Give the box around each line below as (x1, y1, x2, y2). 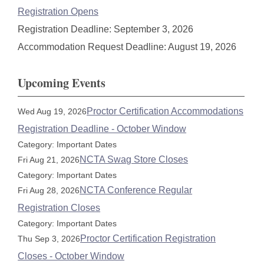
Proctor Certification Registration (80, 233, 216, 243)
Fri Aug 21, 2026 (18, 155, 80, 164)
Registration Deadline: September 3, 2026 (18, 24, 193, 34)
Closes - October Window (18, 251, 125, 261)
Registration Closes (18, 203, 101, 213)
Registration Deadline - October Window (18, 124, 187, 134)
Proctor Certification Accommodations (87, 106, 244, 116)
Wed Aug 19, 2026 (18, 107, 87, 116)
